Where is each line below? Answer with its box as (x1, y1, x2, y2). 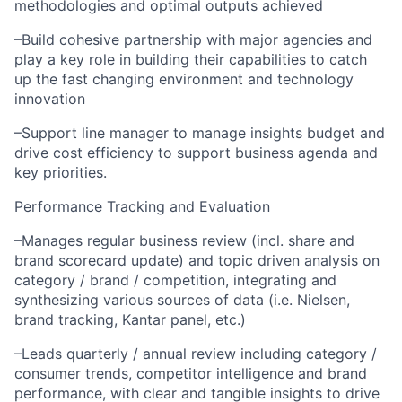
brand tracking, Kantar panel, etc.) (14, 310, 246, 328)
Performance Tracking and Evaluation (14, 197, 270, 215)
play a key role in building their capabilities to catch (14, 50, 367, 68)
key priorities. (14, 163, 107, 181)
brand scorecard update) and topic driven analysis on (14, 251, 380, 269)
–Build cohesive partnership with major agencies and (14, 31, 372, 48)
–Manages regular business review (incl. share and (14, 232, 354, 249)
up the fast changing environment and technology (14, 70, 354, 88)
